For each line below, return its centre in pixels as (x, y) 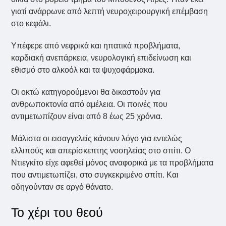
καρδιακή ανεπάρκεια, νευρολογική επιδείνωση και (101, 58)
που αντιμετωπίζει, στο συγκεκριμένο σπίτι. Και (95, 175)
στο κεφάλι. (31, 23)
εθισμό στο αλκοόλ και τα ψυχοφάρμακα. (83, 70)
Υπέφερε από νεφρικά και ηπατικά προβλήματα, (96, 45)
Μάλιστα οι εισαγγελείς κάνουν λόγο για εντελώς (97, 138)
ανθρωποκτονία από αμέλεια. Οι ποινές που (90, 104)
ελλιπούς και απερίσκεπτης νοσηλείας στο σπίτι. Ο (101, 150)
